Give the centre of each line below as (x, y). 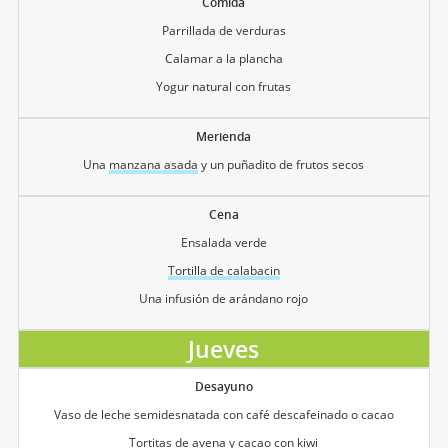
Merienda (224, 136)
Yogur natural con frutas (224, 86)
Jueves (224, 348)
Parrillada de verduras (223, 30)
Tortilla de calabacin (223, 270)
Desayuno (223, 386)
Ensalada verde (223, 242)
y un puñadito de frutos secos (281, 164)
